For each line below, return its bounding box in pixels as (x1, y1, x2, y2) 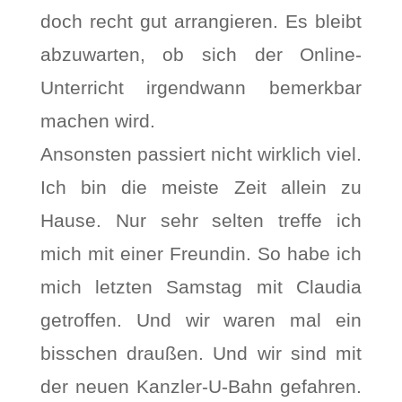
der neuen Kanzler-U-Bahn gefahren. (39, 376, 363, 397)
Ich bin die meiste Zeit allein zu (39, 177, 363, 197)
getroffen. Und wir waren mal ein (39, 310, 363, 330)
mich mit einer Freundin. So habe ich (39, 243, 363, 264)
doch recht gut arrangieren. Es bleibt (39, 11, 363, 31)
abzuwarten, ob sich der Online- (39, 44, 363, 65)
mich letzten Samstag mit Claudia (39, 276, 363, 297)
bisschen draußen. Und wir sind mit (39, 343, 363, 363)
